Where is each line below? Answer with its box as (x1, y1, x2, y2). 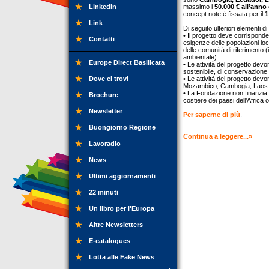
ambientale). (183, 53, 219, 61)
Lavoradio (89, 140, 121, 147)
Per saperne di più (183, 111, 240, 118)
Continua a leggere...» (183, 133, 252, 140)
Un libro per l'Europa (89, 205, 154, 212)
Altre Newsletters (89, 221, 143, 228)
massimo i (183, 3, 214, 10)
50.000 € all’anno (214, 3, 267, 10)
